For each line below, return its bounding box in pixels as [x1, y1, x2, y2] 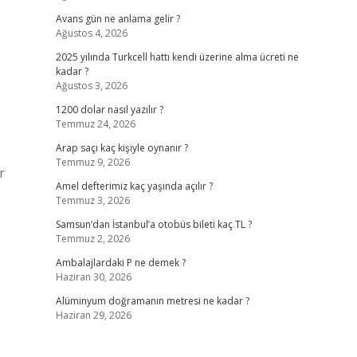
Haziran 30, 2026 [55, 270, 131, 284]
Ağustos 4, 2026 [55, 26, 127, 40]
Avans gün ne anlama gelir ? [55, 12, 180, 25]
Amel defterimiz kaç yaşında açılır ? [55, 179, 213, 193]
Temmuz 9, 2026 [55, 155, 130, 169]
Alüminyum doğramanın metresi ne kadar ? [55, 294, 249, 308]
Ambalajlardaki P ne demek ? [55, 256, 186, 269]
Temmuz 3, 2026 [55, 194, 130, 207]
